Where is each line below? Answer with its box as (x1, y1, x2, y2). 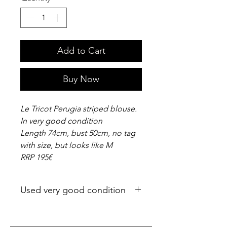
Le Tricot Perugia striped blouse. (20, 103, 137, 113)
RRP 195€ (20, 152, 52, 162)
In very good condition (20, 116, 102, 126)
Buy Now (63, 73, 99, 85)
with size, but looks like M (20, 140, 112, 150)
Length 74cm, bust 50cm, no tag (20, 128, 135, 138)
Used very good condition (20, 184, 126, 196)
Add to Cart (57, 45, 105, 56)
